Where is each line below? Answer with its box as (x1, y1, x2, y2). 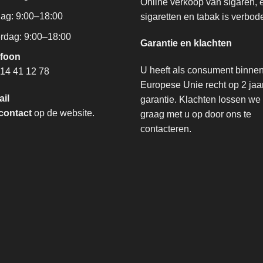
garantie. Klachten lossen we (140, 95, 261, 105)
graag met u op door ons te (140, 109, 251, 120)
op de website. (32, 108, 95, 119)
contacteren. (140, 124, 191, 134)
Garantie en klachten (140, 38, 232, 49)
